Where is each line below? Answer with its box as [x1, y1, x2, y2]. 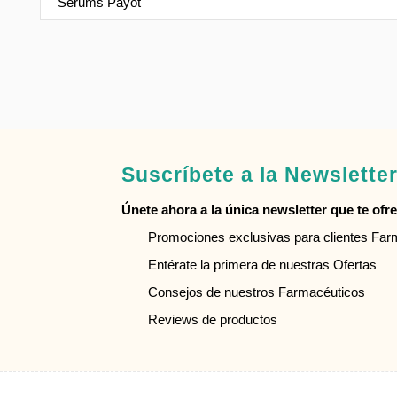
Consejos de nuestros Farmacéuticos [148, 284, 365, 300]
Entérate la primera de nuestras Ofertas [148, 257, 377, 273]
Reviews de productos [148, 312, 277, 328]
